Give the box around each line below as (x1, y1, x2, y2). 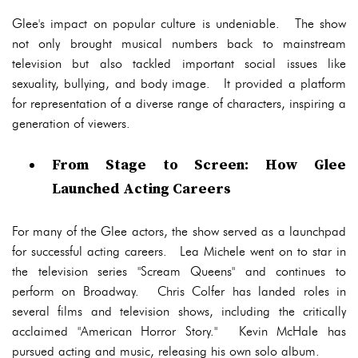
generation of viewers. (12, 116, 130, 131)
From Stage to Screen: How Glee (52, 156, 346, 174)
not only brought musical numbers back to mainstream (12, 36, 346, 51)
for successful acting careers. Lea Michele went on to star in (12, 244, 346, 259)
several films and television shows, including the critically (12, 304, 346, 319)
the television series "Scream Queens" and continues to (12, 264, 346, 279)
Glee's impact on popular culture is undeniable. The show (12, 16, 346, 31)
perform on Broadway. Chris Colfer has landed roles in (12, 284, 346, 299)
